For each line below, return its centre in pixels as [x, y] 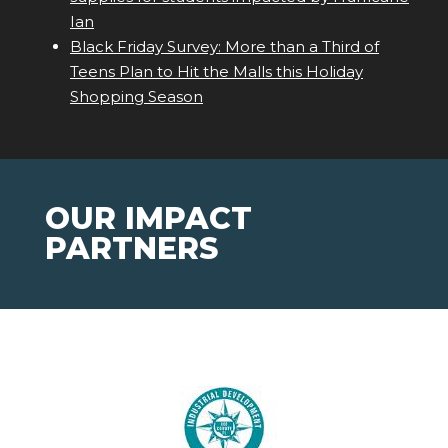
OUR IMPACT [148, 219]
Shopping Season [136, 97]
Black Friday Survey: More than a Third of [224, 47]
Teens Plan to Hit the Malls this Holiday [216, 72]
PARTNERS [131, 249]
